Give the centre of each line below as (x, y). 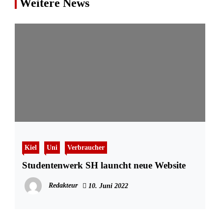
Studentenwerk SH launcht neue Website (104, 165)
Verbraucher (86, 148)
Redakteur (63, 186)
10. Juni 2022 (107, 186)
